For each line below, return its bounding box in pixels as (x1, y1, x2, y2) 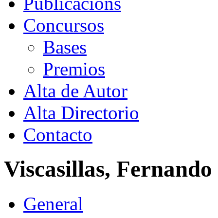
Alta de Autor (23, 80, 127, 101)
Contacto (23, 124, 92, 145)
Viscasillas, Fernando (4, 156, 212, 182)
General (23, 193, 83, 214)
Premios (43, 58, 105, 79)
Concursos (23, 14, 104, 36)
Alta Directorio (23, 102, 139, 123)
